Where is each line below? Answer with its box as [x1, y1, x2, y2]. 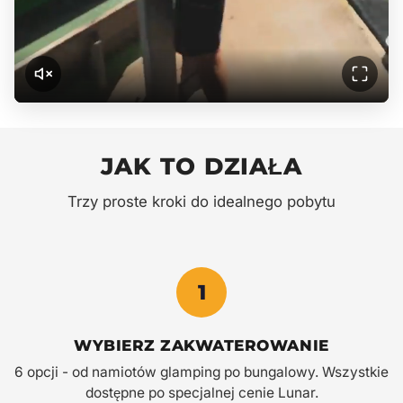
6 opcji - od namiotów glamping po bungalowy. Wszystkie [14, 363, 389, 381]
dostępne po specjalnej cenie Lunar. [85, 383, 318, 401]
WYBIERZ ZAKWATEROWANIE [74, 336, 329, 354]
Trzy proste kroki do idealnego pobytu [67, 192, 336, 210]
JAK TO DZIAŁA [101, 150, 302, 181]
